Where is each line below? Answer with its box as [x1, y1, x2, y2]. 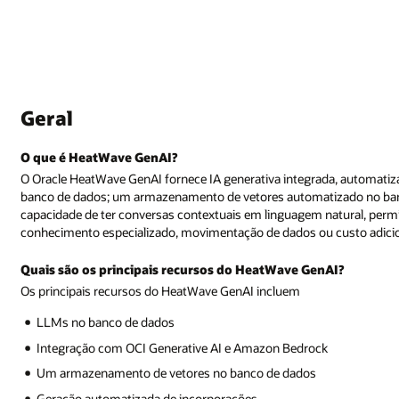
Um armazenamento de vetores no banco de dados [37, 364, 317, 382]
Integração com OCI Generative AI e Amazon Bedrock [37, 338, 329, 356]
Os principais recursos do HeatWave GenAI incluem [20, 281, 301, 299]
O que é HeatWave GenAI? [20, 149, 178, 167]
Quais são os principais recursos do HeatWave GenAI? [20, 260, 345, 278]
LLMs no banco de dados [37, 313, 175, 331]
